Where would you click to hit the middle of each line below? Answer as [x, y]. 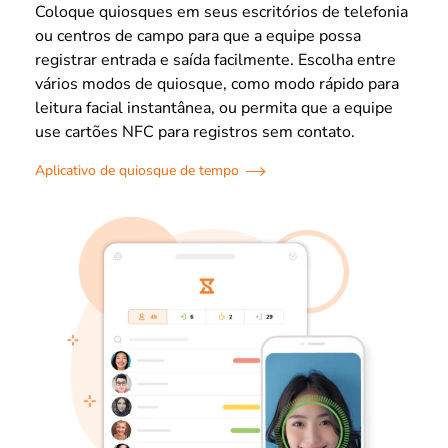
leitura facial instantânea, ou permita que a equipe [214, 107]
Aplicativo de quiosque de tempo [137, 170]
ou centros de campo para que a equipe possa [198, 35]
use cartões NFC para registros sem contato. [195, 131]
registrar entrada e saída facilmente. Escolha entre [215, 59]
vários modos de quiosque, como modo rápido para [217, 83]
